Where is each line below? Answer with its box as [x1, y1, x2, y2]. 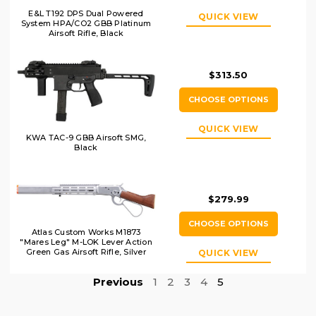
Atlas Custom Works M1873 [31, 227, 141, 238]
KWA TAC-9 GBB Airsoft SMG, [25, 133, 147, 143]
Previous [92, 274, 143, 288]
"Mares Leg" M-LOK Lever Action [20, 237, 152, 248]
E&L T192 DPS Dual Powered [28, 8, 144, 19]
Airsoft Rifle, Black [48, 28, 124, 39]
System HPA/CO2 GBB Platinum [20, 18, 152, 29]
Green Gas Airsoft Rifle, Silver [26, 247, 146, 257]
